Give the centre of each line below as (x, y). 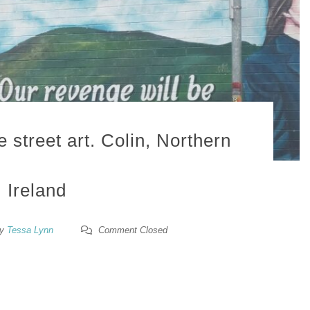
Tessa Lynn (30, 230)
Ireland (37, 191)
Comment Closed (131, 230)
